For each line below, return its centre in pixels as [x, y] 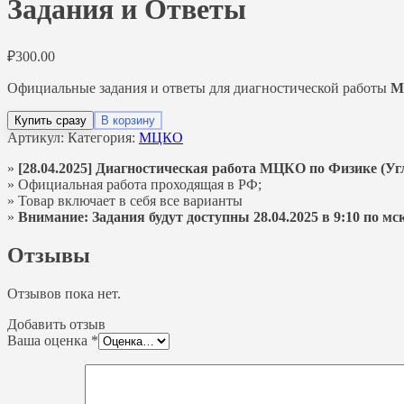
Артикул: [37, 137]
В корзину [128, 120]
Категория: [103, 137]
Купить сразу [50, 120]
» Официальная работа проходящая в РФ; [134, 184]
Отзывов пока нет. [64, 293]
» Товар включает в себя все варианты [125, 200]
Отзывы [49, 255]
